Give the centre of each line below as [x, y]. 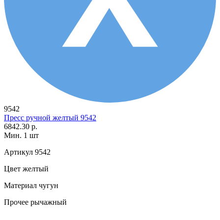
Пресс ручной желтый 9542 [50, 117]
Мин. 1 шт [21, 135]
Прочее [16, 202]
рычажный [48, 202]
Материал [20, 185]
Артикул [18, 152]
